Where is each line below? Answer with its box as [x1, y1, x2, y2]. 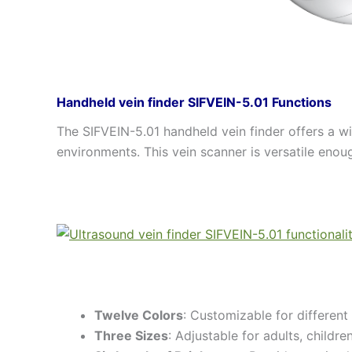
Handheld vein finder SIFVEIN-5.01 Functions [57, 93, 332, 110]
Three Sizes [94, 327, 168, 343]
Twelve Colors [94, 306, 183, 323]
